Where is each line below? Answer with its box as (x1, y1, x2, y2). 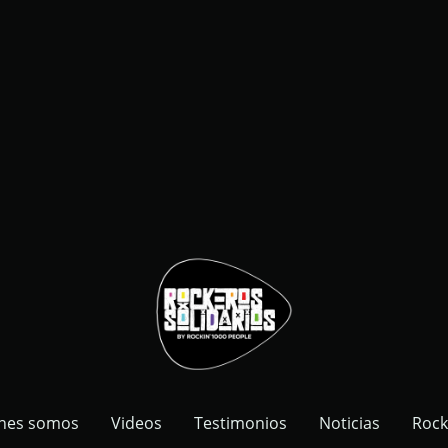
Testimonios (194, 412, 287, 435)
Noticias (319, 412, 380, 435)
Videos (111, 412, 162, 435)
